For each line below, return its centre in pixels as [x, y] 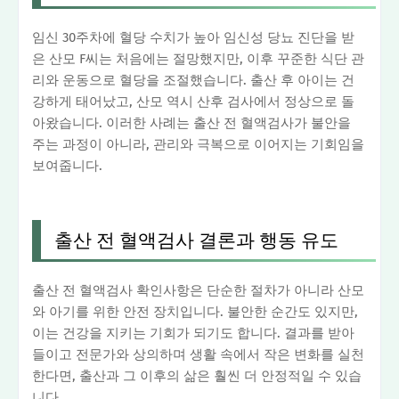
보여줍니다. [67, 166]
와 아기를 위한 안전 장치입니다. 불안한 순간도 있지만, [195, 312]
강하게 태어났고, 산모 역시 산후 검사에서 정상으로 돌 [193, 102]
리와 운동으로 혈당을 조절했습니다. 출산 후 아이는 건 [193, 81]
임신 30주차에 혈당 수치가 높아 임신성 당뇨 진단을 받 [193, 38]
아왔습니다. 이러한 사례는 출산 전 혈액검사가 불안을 [191, 123]
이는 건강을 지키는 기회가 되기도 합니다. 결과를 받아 [193, 334]
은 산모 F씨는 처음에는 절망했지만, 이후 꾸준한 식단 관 [198, 59]
